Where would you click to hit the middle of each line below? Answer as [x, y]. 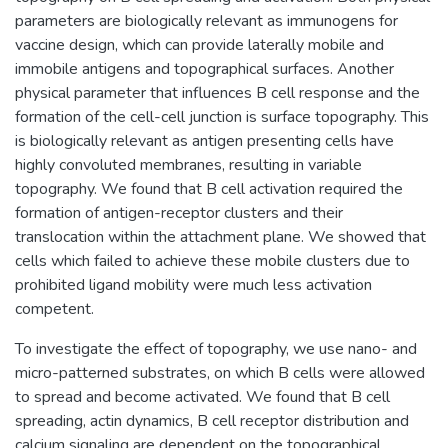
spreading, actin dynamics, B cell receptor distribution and [212, 420]
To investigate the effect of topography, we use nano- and [216, 348]
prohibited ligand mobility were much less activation [193, 284]
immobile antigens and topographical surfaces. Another [204, 68]
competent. [54, 308]
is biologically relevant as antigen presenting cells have [204, 140]
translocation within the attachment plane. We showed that [220, 236]
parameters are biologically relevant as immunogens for [206, 20]
